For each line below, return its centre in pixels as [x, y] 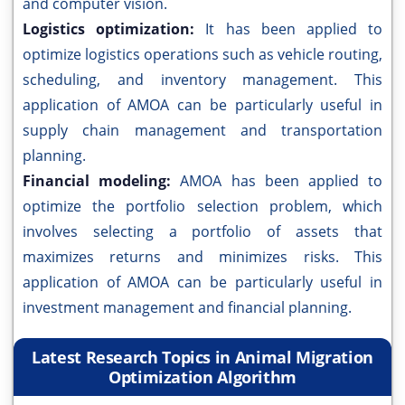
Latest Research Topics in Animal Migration [202, 357]
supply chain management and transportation [202, 130]
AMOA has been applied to [282, 181]
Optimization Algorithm [202, 377]
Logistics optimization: [114, 29]
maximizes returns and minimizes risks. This [202, 257]
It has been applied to [294, 29]
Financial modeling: [102, 181]
